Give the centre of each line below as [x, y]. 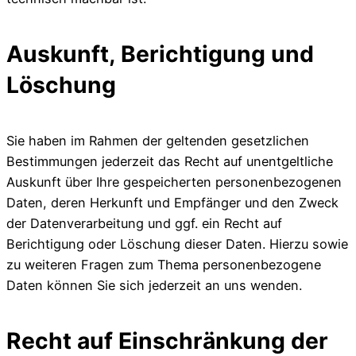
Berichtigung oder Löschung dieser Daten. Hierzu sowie [177, 244]
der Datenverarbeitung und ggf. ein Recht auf [144, 224]
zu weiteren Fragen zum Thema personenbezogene [164, 265]
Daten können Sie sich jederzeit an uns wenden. [154, 286]
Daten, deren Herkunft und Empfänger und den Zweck [172, 203]
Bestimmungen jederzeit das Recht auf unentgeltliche [170, 162]
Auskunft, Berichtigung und [160, 54]
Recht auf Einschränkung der [167, 341]
